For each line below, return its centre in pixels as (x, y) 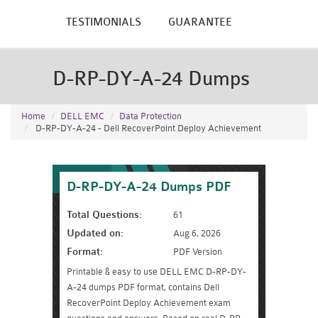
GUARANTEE (200, 22)
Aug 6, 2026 (197, 233)
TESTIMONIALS (104, 22)
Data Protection (150, 116)
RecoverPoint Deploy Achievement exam (149, 303)
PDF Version (198, 252)
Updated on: (95, 233)
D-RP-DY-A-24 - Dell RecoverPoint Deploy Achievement (147, 128)
